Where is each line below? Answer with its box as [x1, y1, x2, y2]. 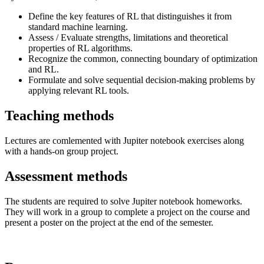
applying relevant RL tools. [28, 85, 129, 96]
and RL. [28, 64, 59, 75]
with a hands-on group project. [5, 146, 118, 157]
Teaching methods [5, 108, 114, 124]
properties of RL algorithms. [28, 43, 133, 54]
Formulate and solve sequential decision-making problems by [28, 75, 255, 85]
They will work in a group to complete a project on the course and [5, 207, 250, 217]
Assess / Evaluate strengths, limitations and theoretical [28, 32, 228, 43]
